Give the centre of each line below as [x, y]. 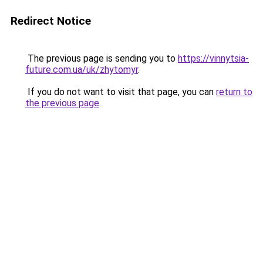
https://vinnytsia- [213, 58]
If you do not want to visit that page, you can [121, 92]
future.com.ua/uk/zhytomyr [82, 70]
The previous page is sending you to [102, 58]
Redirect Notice [51, 21]
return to [234, 92]
